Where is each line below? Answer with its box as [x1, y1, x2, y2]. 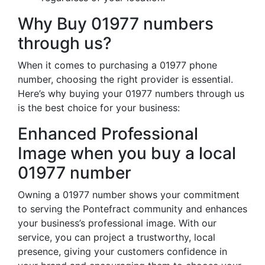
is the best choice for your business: [18, 102, 180, 114]
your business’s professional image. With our [18, 217, 216, 229]
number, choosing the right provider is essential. [18, 73, 233, 85]
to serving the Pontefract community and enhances [18, 203, 247, 215]
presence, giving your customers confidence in [18, 245, 227, 257]
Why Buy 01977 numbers [18, 14, 214, 34]
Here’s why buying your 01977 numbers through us [18, 88, 244, 99]
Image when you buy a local [18, 143, 236, 163]
